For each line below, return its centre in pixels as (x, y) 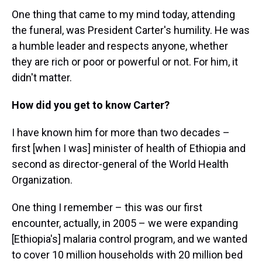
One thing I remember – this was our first (107, 207)
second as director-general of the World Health (120, 164)
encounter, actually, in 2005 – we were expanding (125, 223)
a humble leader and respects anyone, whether (120, 46)
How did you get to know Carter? (92, 105)
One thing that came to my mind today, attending (123, 14)
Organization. (42, 180)
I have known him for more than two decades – (121, 132)
